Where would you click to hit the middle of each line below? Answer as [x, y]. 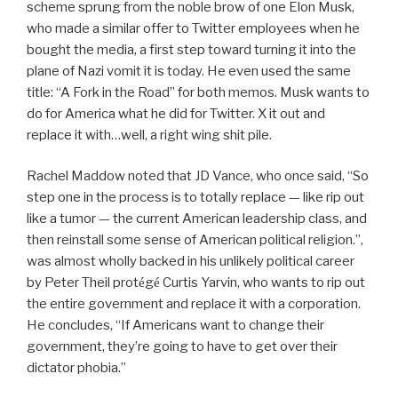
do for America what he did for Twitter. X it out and [176, 113]
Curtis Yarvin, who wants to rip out [263, 283]
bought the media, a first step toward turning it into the [191, 49]
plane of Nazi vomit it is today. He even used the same [189, 71]
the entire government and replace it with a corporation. [194, 304]
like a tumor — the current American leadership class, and [197, 219]
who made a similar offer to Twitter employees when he [193, 28]
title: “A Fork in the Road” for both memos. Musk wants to [198, 92]
